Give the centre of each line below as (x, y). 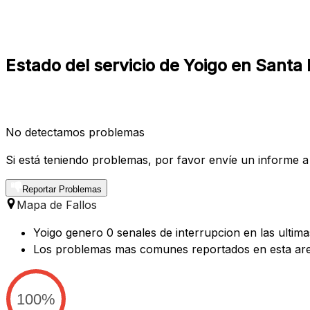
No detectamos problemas (75, 132)
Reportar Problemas (62, 189)
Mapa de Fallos (57, 204)
